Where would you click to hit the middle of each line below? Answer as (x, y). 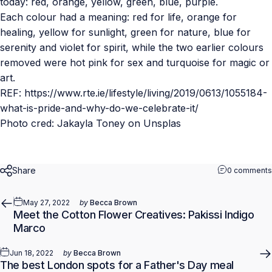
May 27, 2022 (46, 202)
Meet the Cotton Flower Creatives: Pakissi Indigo (134, 214)
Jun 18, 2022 (32, 253)
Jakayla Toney (91, 123)
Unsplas (162, 123)
